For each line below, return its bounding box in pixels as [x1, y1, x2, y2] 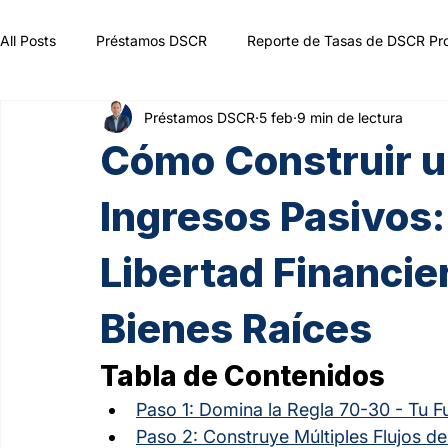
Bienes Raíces [100, 304, 372, 353]
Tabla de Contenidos [100, 359, 385, 393]
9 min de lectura [297, 108, 403, 126]
